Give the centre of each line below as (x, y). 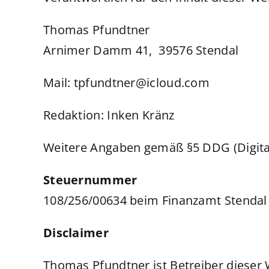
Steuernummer (90, 180)
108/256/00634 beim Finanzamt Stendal (155, 200)
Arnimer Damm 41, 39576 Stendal (141, 50)
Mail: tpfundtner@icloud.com (126, 83)
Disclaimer (76, 233)
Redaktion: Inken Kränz (109, 115)
